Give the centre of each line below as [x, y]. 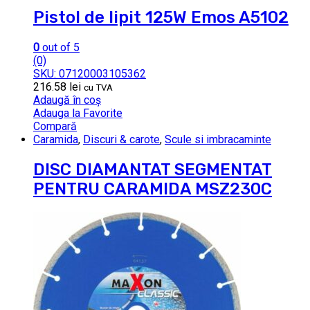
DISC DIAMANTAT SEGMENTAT [153, 170]
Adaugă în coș [67, 100]
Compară [55, 127]
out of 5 [60, 48]
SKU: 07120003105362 [90, 74]
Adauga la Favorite [78, 113]
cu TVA [98, 88]
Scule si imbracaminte [218, 140]
